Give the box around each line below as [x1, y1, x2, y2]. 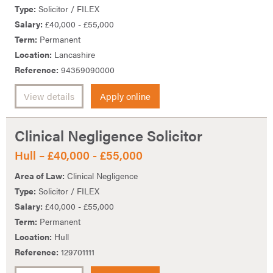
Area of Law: [15, 169, 65, 182]
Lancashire [52, 48, 95, 61]
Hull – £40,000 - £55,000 [15, 146, 143, 163]
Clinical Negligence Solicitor [15, 125, 202, 146]
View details [24, 90, 74, 104]
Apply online [100, 90, 151, 104]
